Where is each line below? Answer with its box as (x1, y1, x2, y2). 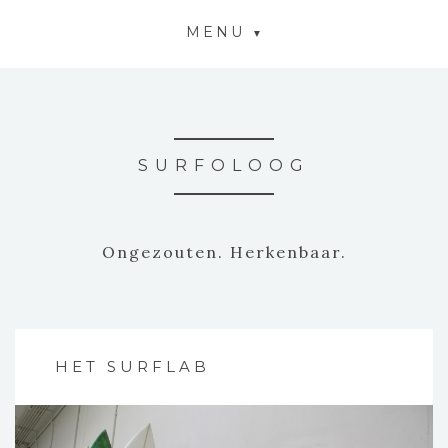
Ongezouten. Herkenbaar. (101, 242, 347, 262)
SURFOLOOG (138, 156, 310, 175)
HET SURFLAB (55, 357, 210, 376)
